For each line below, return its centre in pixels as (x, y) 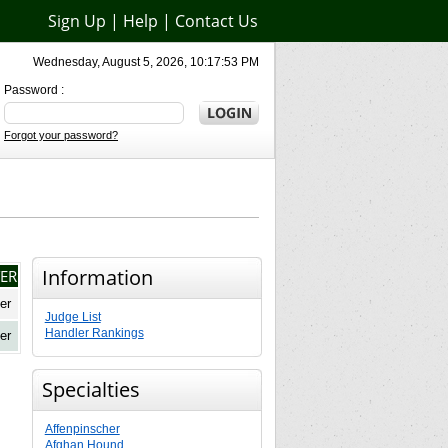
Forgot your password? (61, 135)
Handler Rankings (94, 333)
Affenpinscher (82, 429)
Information (97, 277)
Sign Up (77, 21)
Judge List (72, 317)
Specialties (90, 389)
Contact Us (216, 21)
